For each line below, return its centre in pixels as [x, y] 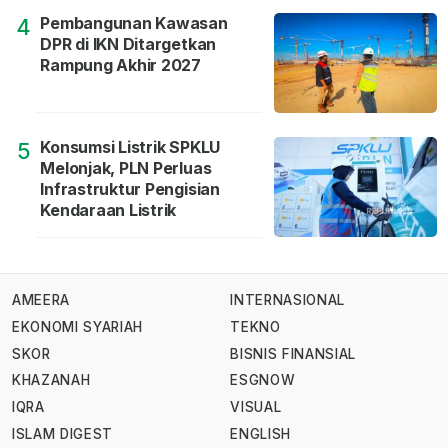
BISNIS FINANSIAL [293, 353]
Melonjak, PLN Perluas [126, 167]
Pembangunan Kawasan [134, 22]
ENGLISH [260, 433]
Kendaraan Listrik [108, 209]
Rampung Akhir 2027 [121, 64]
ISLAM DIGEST [63, 433]
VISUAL [256, 406]
